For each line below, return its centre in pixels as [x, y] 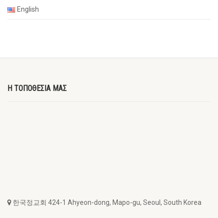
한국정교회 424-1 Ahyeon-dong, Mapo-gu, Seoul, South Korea [106, 202]
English [28, 9]
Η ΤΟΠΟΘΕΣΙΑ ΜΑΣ [37, 88]
